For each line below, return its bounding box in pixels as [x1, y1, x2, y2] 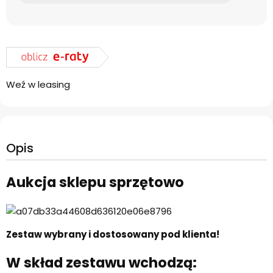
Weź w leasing [6, 78, 70, 91]
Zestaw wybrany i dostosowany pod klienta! [6, 227, 219, 241]
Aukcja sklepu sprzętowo [6, 172, 184, 192]
